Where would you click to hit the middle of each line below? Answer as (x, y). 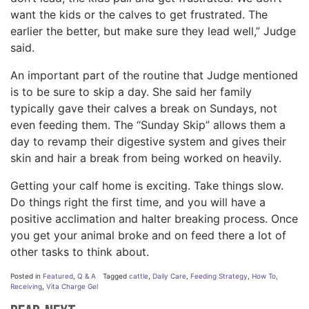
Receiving (26, 287)
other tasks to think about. (80, 252)
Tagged (116, 276)
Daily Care (169, 276)
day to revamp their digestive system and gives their (148, 142)
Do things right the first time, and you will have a (138, 202)
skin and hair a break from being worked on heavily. (146, 158)
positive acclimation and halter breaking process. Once (154, 219)
